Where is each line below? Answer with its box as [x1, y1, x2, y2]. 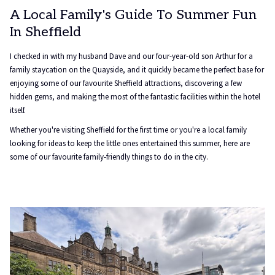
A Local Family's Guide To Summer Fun [10, 7, 257, 23]
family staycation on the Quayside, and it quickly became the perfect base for [10, 64, 264, 75]
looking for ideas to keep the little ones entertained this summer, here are [10, 138, 250, 149]
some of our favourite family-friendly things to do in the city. [10, 152, 208, 162]
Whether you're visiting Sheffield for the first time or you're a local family [10, 125, 247, 135]
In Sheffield [10, 24, 81, 40]
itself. [10, 105, 26, 115]
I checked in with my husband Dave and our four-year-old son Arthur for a [10, 51, 253, 61]
